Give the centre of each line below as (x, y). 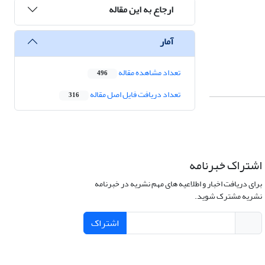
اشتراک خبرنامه (225, 166)
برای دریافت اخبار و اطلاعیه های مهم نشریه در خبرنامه (178, 184)
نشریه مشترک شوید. (228, 196)
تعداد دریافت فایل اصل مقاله (135, 95)
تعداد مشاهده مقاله (149, 73)
